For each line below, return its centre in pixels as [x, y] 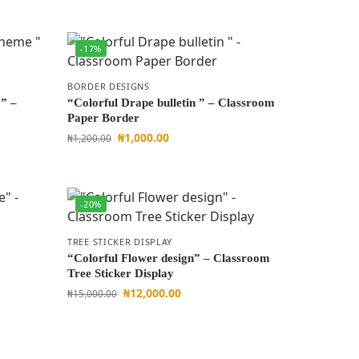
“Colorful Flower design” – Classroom [169, 258]
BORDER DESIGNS [109, 86]
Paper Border [104, 118]
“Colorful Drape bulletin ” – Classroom [171, 103]
